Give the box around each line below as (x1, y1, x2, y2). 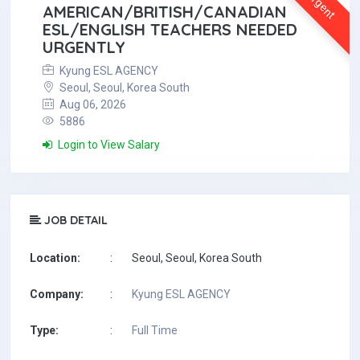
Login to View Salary (55, 138, 160, 151)
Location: (30, 252, 80, 264)
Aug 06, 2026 (57, 98, 126, 111)
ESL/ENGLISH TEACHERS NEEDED (43, 19, 297, 39)
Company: (30, 288, 84, 301)
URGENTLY (43, 37, 125, 57)
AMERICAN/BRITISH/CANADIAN (43, 2, 287, 22)
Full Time (132, 324, 178, 337)
